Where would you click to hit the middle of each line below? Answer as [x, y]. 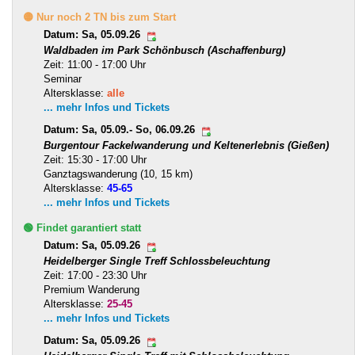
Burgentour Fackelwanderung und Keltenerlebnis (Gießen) [186, 146]
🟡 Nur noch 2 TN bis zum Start [99, 17]
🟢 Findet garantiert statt [82, 228]
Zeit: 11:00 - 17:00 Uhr [95, 65]
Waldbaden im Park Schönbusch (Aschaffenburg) [164, 51]
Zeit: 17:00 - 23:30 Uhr [95, 276]
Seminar [63, 79]
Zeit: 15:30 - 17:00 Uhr [95, 160]
